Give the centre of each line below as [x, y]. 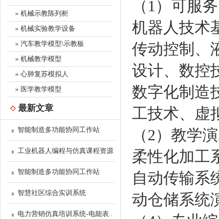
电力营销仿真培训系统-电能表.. [65, 214]
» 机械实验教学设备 [45, 29]
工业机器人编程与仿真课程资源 [66, 151]
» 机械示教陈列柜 [42, 13]
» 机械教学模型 [38, 59]
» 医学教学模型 [38, 89]
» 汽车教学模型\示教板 [50, 44]
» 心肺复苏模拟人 [42, 74]
